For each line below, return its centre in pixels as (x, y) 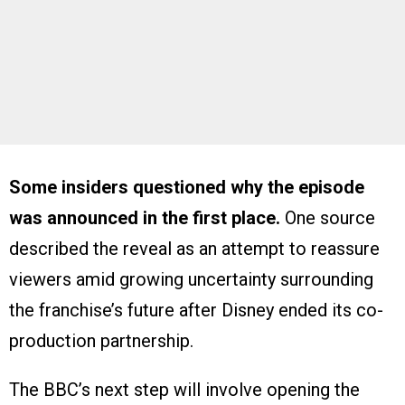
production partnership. (101, 341)
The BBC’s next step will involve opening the (184, 390)
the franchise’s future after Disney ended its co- (196, 311)
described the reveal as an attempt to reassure (194, 249)
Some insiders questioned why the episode (187, 188)
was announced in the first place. (147, 218)
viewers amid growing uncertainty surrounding (191, 280)
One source (330, 218)
